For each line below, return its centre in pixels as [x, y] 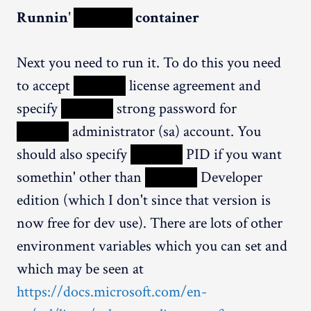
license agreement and [193, 85]
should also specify [74, 154]
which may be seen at [80, 269]
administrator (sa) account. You [165, 131]
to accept [45, 85]
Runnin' [45, 17]
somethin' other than [81, 177]
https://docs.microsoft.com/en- [112, 292]
